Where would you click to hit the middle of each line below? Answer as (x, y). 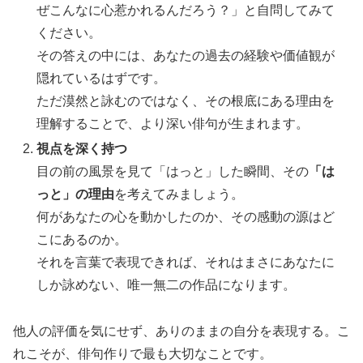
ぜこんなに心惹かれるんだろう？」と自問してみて (186, 10)
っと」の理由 (76, 194)
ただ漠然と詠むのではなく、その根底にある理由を (186, 100)
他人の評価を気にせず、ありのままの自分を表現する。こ (181, 331)
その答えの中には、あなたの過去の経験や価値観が (186, 55)
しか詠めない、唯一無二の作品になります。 (167, 284)
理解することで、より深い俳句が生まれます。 (173, 123)
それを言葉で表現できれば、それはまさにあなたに (186, 262)
